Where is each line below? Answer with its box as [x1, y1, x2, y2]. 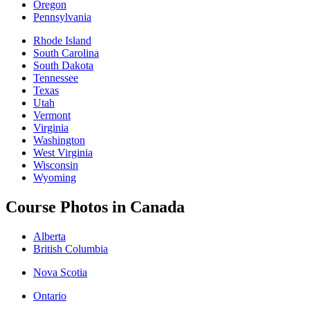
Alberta [33, 230, 66, 242]
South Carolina [33, 46, 99, 59]
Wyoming [33, 171, 76, 183]
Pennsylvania [33, 10, 91, 23]
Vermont [33, 109, 71, 121]
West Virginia [33, 146, 93, 158]
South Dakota [33, 59, 93, 71]
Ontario [33, 289, 66, 302]
